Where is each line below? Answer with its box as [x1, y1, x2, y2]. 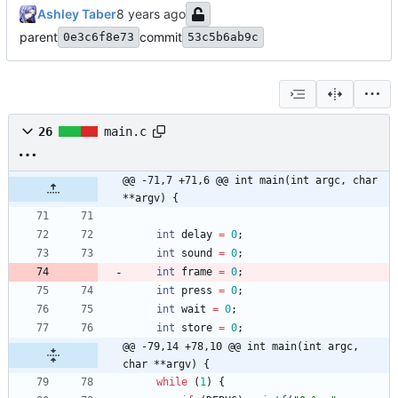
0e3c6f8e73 [63, 30, 134, 44]
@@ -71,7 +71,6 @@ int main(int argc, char [123, 174, 378, 187]
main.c [104, 124, 147, 139]
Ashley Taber [37, 6, 116, 22]
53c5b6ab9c [187, 30, 259, 44]
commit [139, 29, 182, 45]
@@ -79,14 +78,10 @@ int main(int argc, [123, 340, 359, 354]
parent [20, 29, 58, 45]
